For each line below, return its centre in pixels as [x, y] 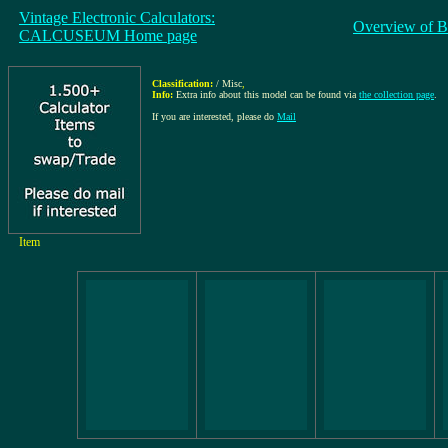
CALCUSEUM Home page [108, 35]
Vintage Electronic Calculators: [117, 17]
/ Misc [229, 83]
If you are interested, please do [214, 116]
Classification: [182, 83]
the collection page [396, 94]
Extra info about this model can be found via [267, 94]
